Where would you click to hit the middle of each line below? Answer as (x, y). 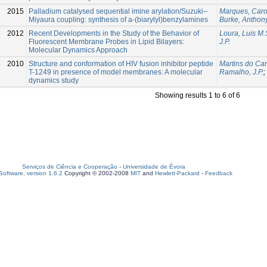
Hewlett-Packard (177, 173)
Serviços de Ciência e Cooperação (70, 167)
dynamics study (54, 80)
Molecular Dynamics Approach (78, 50)
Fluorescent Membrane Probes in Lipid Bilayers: (106, 41)
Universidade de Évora (154, 167)
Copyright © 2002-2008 (97, 173)
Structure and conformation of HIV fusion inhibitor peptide (121, 63)
